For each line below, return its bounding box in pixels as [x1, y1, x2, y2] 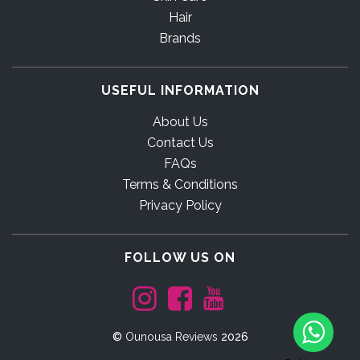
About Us [152, 114, 208, 130]
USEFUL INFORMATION [100, 83, 260, 99]
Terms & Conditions [122, 177, 238, 193]
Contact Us [146, 135, 214, 151]
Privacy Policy [138, 198, 222, 214]
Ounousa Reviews [125, 330, 218, 344]
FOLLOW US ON [125, 250, 235, 266]
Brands [159, 31, 201, 47]
